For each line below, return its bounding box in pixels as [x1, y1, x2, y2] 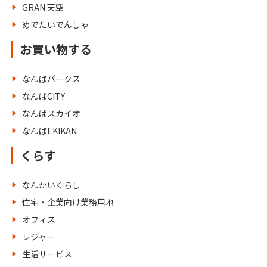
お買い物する [20, 41, 92, 58]
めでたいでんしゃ [22, 18, 89, 30]
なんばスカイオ [22, 107, 80, 119]
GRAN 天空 [22, 1, 64, 13]
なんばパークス [22, 73, 80, 85]
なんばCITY [22, 90, 65, 102]
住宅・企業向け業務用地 [22, 196, 114, 208]
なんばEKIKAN [22, 125, 77, 136]
